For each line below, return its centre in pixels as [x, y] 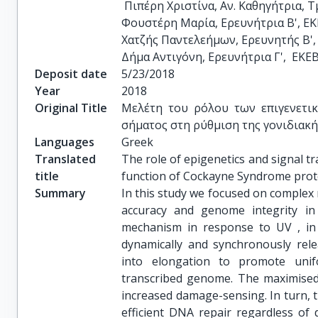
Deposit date [71, 74]
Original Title [71, 108]
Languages [65, 142]
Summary [60, 193]
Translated [65, 159]
